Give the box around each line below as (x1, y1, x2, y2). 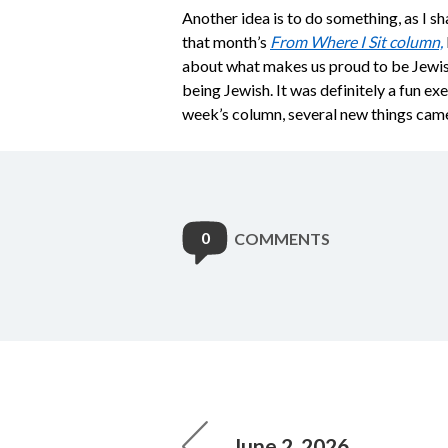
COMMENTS (234, 229, 330, 248)
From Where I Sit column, (270, 32, 443, 51)
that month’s (182, 32, 270, 51)
